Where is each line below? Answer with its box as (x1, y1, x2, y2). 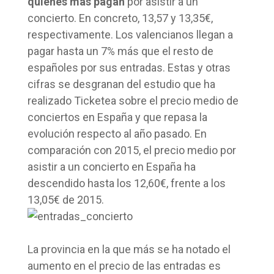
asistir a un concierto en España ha (27, 160, 196, 173)
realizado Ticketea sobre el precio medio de (27, 94, 239, 107)
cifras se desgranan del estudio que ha (27, 78, 215, 91)
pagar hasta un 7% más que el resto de (27, 45, 213, 57)
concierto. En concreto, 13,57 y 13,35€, (27, 12, 213, 24)
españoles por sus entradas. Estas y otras (27, 61, 231, 74)
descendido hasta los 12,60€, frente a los (27, 177, 226, 190)
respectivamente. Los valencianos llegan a (27, 28, 233, 41)
